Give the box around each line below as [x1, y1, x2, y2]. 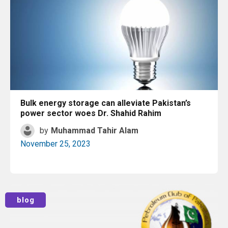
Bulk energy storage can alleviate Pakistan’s [20, 98, 191, 108]
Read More [98, 186, 137, 195]
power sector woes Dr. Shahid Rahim [20, 108, 161, 118]
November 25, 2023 [20, 139, 91, 149]
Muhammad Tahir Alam [51, 126, 138, 135]
